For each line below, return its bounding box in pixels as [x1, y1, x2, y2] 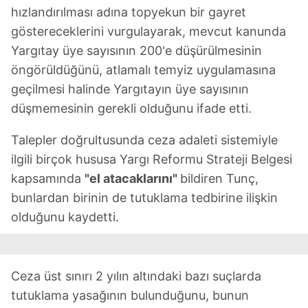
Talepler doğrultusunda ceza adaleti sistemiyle [11, 132, 278, 147]
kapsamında [11, 170, 85, 186]
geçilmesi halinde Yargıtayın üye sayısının [11, 81, 249, 96]
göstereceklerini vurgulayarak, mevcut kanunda [11, 23, 286, 38]
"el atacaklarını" [85, 170, 180, 186]
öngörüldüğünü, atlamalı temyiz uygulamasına [11, 62, 276, 77]
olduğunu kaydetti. [11, 209, 119, 224]
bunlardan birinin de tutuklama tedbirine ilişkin [11, 190, 278, 205]
